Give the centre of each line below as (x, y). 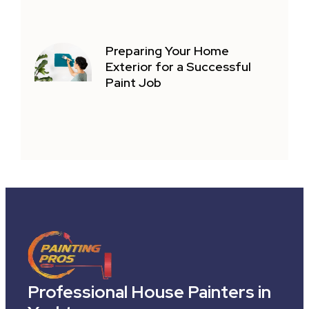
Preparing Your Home (168, 51)
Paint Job (134, 83)
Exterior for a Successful (179, 67)
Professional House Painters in (149, 292)
